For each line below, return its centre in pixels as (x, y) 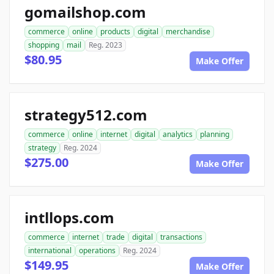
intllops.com (69, 217)
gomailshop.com (85, 12)
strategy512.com (86, 115)
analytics (178, 134)
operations (97, 250)
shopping (44, 45)
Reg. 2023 (106, 45)
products (115, 31)
